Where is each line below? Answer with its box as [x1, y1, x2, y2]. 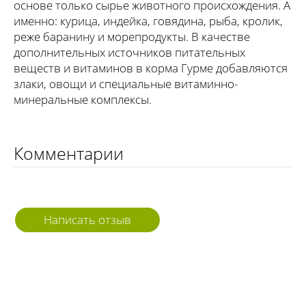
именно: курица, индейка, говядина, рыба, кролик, [14, 12, 283, 29]
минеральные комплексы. [14, 91, 152, 107]
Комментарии [14, 141, 124, 165]
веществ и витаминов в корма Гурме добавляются [14, 59, 288, 76]
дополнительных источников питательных [14, 44, 245, 60]
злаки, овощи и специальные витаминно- [14, 75, 238, 92]
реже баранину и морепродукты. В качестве [14, 28, 250, 44]
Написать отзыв [44, 211, 131, 227]
